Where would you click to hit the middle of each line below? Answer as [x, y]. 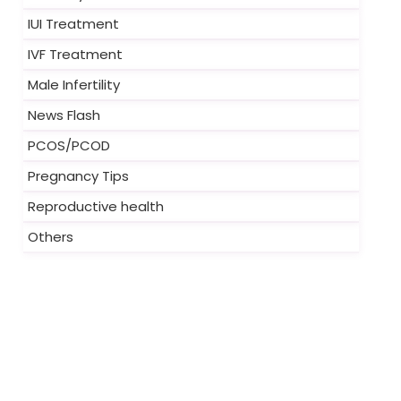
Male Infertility [74, 85]
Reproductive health [96, 206]
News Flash [64, 115]
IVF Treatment [75, 54]
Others [51, 237]
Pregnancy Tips [78, 176]
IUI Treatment [73, 24]
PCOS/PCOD [69, 145]
